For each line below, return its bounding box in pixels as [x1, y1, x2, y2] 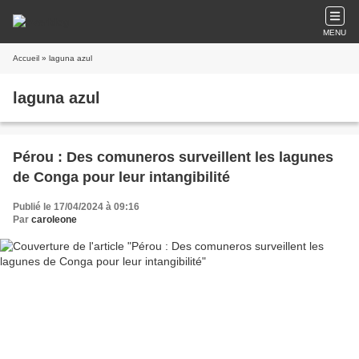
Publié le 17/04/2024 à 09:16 [13, 201, 139, 212]
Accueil [13, 54, 39, 63]
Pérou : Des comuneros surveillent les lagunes [13, 149, 333, 165]
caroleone [31, 214, 77, 225]
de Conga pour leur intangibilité [13, 169, 230, 185]
